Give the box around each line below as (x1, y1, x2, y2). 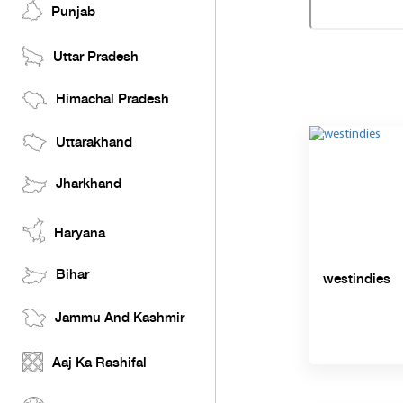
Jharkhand (56, 177, 121, 192)
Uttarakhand (56, 136, 132, 150)
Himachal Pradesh (56, 93, 169, 107)
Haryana (54, 227, 105, 241)
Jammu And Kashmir (55, 311, 184, 326)
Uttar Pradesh (53, 50, 139, 65)
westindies (322, 273, 390, 287)
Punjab (51, 5, 95, 20)
